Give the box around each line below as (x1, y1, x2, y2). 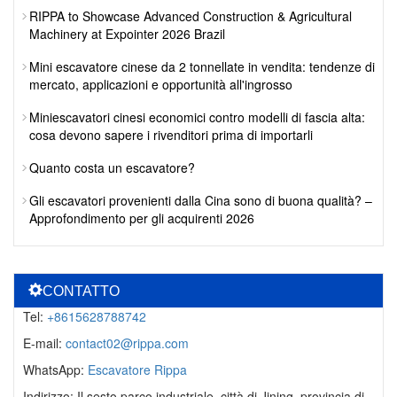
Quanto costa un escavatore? (29, 158, 195, 176)
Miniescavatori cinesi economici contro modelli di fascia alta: (29, 107, 365, 126)
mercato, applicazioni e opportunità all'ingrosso (29, 74, 292, 93)
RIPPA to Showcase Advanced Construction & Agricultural (29, 6, 352, 25)
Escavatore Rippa (88, 360, 187, 378)
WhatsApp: (23, 360, 88, 378)
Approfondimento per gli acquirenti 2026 (29, 208, 254, 227)
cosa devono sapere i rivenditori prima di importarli (29, 125, 313, 144)
